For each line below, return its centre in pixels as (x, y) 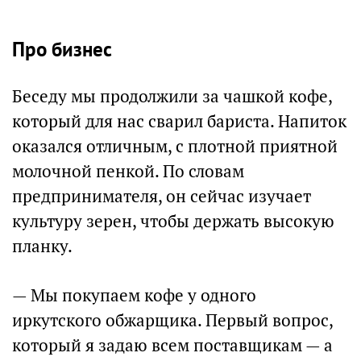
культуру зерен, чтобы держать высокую (173, 221)
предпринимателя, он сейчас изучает (162, 196)
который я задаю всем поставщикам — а (172, 345)
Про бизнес (62, 49)
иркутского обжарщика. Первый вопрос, (172, 320)
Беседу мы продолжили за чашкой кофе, (172, 96)
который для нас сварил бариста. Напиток (179, 121)
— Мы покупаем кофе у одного (134, 295)
